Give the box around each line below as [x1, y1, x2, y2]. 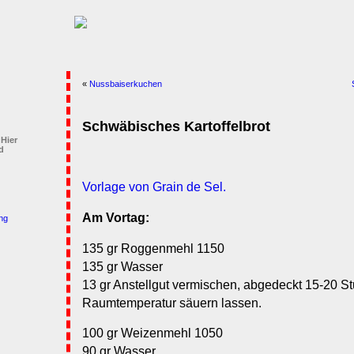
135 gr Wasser [82, 259, 163, 273]
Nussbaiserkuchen [89, 79, 162, 88]
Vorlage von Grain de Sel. [82, 180, 226, 194]
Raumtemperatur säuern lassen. [82, 296, 262, 310]
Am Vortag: [82, 211, 149, 225]
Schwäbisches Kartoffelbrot [82, 119, 270, 134]
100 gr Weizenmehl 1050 [82, 326, 223, 341]
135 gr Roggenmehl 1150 [82, 241, 224, 255]
